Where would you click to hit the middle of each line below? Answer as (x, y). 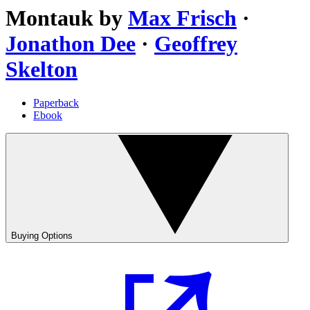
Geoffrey (196, 43)
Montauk (49, 18)
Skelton (42, 69)
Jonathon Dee (71, 43)
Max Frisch (182, 18)
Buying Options (42, 236)
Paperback (56, 103)
